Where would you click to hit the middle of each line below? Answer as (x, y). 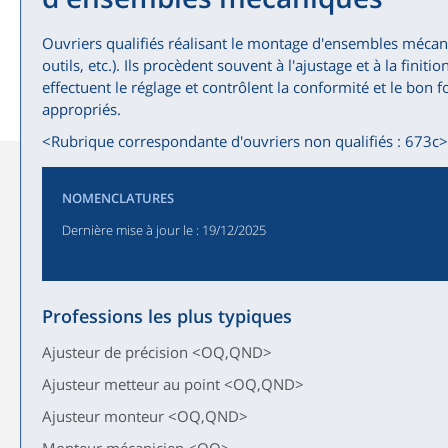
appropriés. (82, 109)
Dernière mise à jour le (128, 230)
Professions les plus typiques (167, 316)
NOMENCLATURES (118, 198)
